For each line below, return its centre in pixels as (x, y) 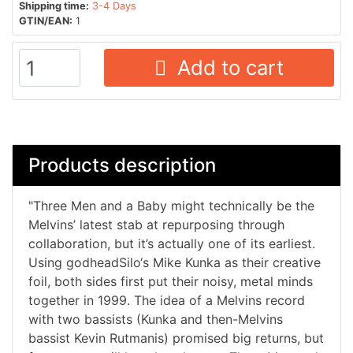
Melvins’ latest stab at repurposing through (156, 224)
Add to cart (225, 67)
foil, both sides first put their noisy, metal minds (171, 281)
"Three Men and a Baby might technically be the (171, 205)
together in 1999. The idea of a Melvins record (167, 300)
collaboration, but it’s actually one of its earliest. (172, 243)
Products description (122, 165)
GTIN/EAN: (46, 20)
